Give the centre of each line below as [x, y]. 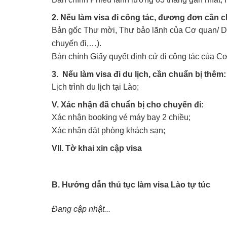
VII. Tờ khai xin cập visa [97, 148]
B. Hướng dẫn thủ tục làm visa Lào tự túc [131, 185]
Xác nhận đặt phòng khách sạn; [108, 130]
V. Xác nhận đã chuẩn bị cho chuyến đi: [128, 105]
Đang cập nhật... [81, 209]
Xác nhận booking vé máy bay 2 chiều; [121, 117]
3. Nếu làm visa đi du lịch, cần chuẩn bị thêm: [139, 74]
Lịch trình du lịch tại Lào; [95, 87]
